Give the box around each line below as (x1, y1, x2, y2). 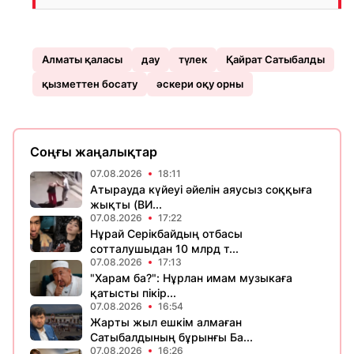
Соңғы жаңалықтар (30, 144, 157, 160)
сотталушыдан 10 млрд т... (90, 242, 239, 255)
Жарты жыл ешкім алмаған (90, 315, 242, 329)
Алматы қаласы (42, 53, 122, 66)
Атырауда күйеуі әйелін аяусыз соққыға (90, 183, 312, 196)
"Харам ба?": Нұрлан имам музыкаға (90, 271, 292, 284)
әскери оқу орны (156, 77, 243, 90)
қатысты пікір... (90, 286, 176, 299)
